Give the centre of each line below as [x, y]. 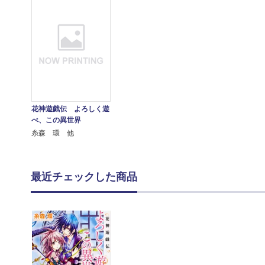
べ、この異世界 [56, 120]
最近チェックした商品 [84, 177]
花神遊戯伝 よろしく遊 [70, 109]
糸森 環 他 [52, 133]
